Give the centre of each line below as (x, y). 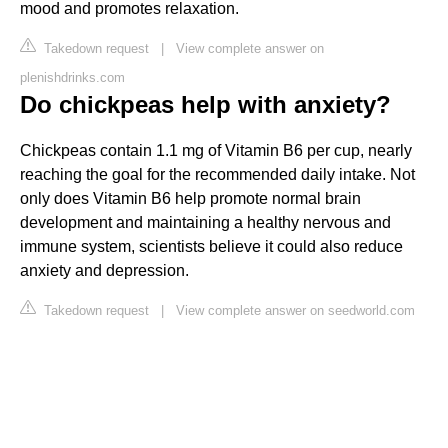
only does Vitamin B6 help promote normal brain (190, 198)
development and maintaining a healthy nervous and (205, 222)
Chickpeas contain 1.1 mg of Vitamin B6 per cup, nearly (216, 150)
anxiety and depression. (104, 270)
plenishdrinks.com (72, 77)
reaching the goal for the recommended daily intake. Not (217, 174)
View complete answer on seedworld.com (295, 310)
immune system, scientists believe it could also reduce (211, 246)
